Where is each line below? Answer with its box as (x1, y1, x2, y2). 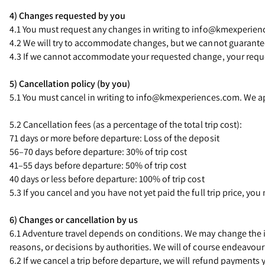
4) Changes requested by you (9, 9, 126, 22)
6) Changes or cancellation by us (9, 214, 138, 226)
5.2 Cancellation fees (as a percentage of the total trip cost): (9, 118, 242, 131)
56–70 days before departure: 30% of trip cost (9, 146, 188, 158)
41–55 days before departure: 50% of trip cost (9, 159, 187, 172)
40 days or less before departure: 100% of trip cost (9, 173, 205, 185)
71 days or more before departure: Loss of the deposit (9, 132, 219, 144)
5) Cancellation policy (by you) (9, 77, 131, 90)
